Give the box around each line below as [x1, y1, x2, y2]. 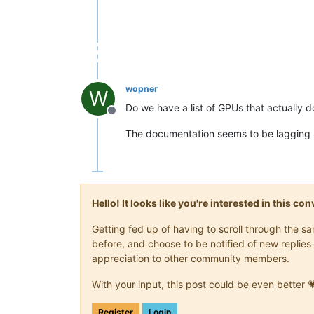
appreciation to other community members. [92, 252, 289, 264]
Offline [111, 110, 146, 125]
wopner [125, 83, 158, 94]
